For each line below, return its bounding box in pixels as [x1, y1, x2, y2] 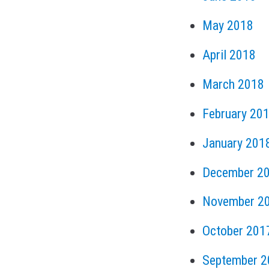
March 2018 [202, 76, 264, 92]
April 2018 [202, 47, 256, 62]
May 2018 [202, 18, 253, 34]
